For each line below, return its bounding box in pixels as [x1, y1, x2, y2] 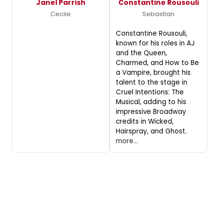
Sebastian [142, 9, 175, 19]
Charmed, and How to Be [116, 58, 199, 67]
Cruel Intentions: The [116, 87, 184, 97]
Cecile [50, 9, 71, 19]
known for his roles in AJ [116, 38, 195, 48]
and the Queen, [116, 48, 167, 58]
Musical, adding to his [116, 97, 186, 107]
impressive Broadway [116, 107, 186, 116]
